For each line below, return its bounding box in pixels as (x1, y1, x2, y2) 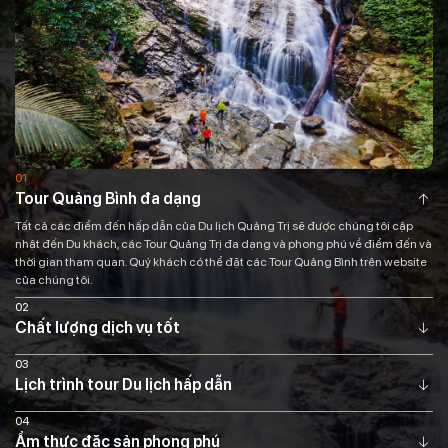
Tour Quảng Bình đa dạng (15, 189, 201, 209)
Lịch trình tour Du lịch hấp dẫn (15, 375, 232, 395)
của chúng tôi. (15, 273, 93, 288)
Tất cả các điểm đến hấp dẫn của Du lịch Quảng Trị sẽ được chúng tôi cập (15, 219, 413, 234)
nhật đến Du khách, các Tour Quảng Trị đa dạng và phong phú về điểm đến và (15, 237, 432, 252)
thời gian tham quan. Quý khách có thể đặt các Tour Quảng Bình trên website (15, 255, 427, 270)
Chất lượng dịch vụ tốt (15, 318, 180, 338)
